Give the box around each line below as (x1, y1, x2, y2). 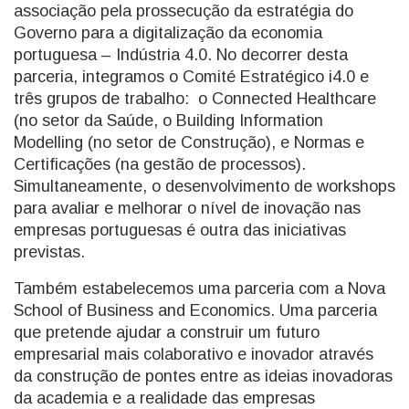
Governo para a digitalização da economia (14, 24, 322, 42)
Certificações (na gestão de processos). (14, 155, 306, 173)
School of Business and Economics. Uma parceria (14, 301, 377, 320)
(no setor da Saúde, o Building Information (14, 111, 323, 130)
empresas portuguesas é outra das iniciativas (14, 221, 346, 239)
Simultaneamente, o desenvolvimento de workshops (14, 177, 395, 195)
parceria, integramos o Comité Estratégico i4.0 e (14, 68, 369, 86)
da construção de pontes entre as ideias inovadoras (14, 367, 393, 385)
